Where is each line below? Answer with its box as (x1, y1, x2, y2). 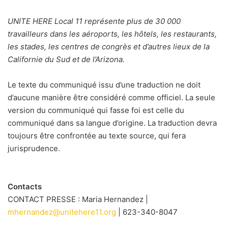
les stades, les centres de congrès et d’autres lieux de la (8, 42, 210, 52)
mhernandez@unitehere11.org (8, 207, 116, 217)
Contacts (8, 182, 42, 192)
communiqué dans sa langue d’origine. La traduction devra (8, 118, 217, 128)
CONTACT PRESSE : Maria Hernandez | (8, 194, 148, 205)
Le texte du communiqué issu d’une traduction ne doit (8, 80, 201, 90)
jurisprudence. (8, 144, 60, 154)
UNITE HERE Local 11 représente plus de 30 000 (8, 16, 181, 26)
